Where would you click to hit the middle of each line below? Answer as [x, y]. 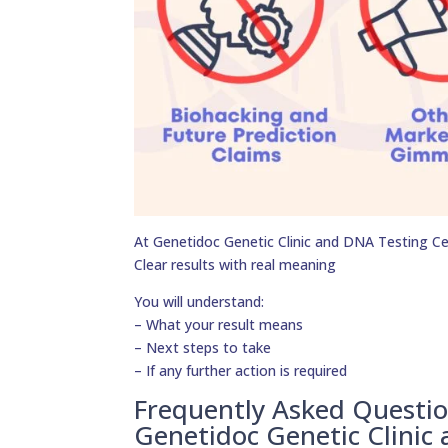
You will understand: [199, 302]
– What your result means [219, 325]
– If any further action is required [241, 371]
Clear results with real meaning [235, 265]
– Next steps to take [203, 348]
